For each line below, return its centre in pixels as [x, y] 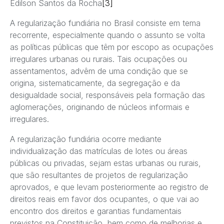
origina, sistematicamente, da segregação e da [95, 83]
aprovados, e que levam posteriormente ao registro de [109, 187]
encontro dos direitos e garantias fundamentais [96, 211]
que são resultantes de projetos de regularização [99, 175]
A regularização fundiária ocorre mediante [86, 139]
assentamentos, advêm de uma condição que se [99, 71]
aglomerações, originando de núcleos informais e [100, 107]
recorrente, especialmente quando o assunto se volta [107, 35]
